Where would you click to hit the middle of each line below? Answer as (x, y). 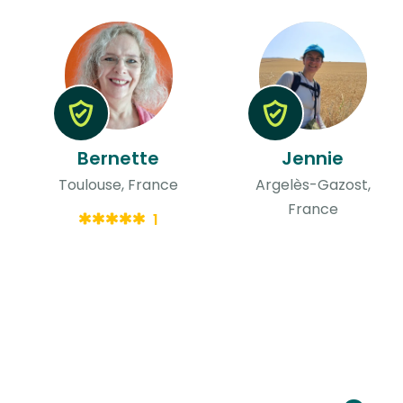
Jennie (313, 158)
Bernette (119, 158)
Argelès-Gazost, (313, 184)
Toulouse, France (119, 184)
